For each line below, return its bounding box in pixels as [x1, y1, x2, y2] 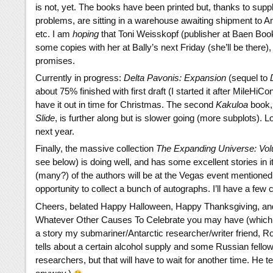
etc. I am [35, 29, 73, 40]
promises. [35, 55, 75, 66]
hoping [73, 29, 99, 40]
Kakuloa [216, 99, 248, 110]
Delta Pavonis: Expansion [124, 73, 226, 83]
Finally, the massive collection [35, 143, 156, 154]
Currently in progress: [35, 73, 124, 83]
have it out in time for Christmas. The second [35, 99, 216, 110]
